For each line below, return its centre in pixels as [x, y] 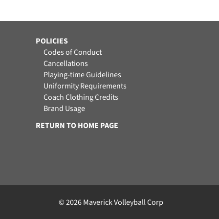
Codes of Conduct [73, 52]
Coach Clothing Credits [81, 97]
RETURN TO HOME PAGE [77, 126]
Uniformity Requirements [85, 86]
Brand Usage [64, 109]
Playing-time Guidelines [82, 75]
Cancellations [66, 64]
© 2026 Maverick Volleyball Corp [111, 202]
